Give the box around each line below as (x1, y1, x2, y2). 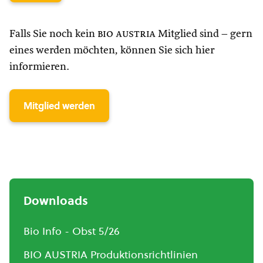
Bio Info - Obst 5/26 (23, 224, 120, 238)
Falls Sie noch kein (9, 29, 97, 39)
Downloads (23, 193, 88, 209)
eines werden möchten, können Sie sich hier (9, 45, 214, 56)
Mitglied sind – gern (156, 29, 252, 39)
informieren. (9, 62, 69, 72)
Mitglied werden (23, 99, 95, 112)
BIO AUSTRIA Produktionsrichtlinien (23, 247, 198, 262)
